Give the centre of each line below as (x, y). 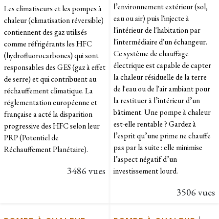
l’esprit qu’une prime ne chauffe (162, 135)
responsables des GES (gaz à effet (55, 67)
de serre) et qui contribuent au (50, 79)
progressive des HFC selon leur (52, 126)
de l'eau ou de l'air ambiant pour (162, 88)
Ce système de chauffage (151, 53)
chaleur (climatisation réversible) (54, 20)
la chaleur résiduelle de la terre (160, 77)
